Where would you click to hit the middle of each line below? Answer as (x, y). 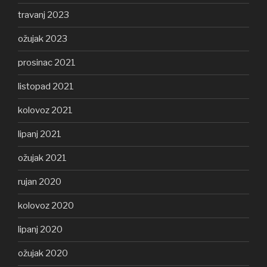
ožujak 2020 (43, 254)
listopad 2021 (46, 87)
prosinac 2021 (47, 63)
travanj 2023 (44, 15)
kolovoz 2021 (45, 111)
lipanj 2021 (40, 134)
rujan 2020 (40, 182)
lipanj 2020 (40, 230)
